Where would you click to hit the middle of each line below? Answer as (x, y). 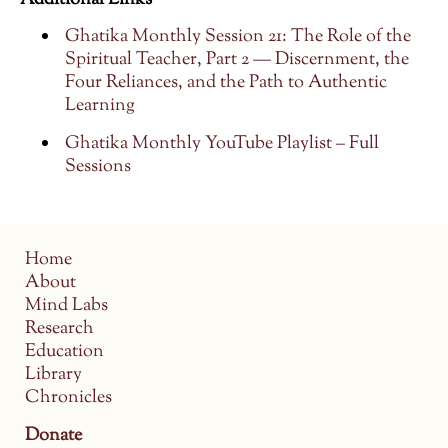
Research (59, 329)
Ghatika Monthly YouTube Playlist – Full (222, 144)
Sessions (98, 167)
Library (53, 375)
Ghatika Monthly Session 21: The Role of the (238, 37)
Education (64, 352)
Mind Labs (66, 306)
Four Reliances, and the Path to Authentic (226, 83)
